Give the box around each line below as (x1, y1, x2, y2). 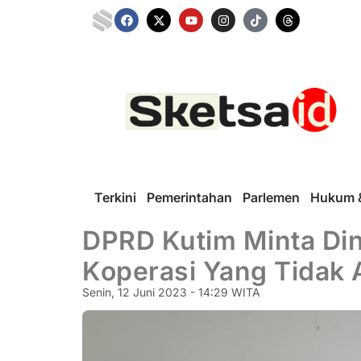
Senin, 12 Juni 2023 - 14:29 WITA (82, 284, 260, 299)
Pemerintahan (147, 189, 232, 205)
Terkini (94, 189, 136, 205)
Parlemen (243, 189, 300, 205)
